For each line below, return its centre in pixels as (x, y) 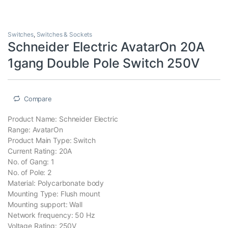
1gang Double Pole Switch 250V (104, 63)
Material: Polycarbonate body (56, 183)
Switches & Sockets (64, 34)
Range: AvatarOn (35, 130)
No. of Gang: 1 (31, 162)
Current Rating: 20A (40, 151)
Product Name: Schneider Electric (63, 119)
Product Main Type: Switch (52, 140)
